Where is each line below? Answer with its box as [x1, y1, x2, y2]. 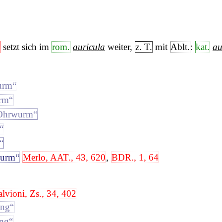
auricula [73, 41, 105, 52]
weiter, [105, 41, 135, 52]
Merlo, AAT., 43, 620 [23, 152, 106, 163]
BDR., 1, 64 [111, 152, 159, 163]
